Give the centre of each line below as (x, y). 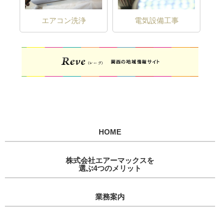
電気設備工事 (156, 21)
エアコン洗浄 (64, 21)
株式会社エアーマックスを (110, 160)
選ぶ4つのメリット (110, 168)
